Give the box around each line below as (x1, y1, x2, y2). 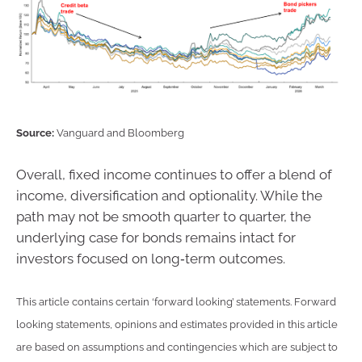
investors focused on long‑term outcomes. (16, 250, 285, 267)
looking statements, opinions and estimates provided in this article (16, 318, 338, 330)
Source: (16, 126, 57, 139)
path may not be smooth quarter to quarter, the (16, 208, 311, 225)
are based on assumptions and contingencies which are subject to (16, 340, 338, 353)
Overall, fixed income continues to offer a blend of (16, 166, 332, 183)
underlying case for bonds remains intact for (16, 229, 296, 246)
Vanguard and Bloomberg (57, 126, 184, 139)
